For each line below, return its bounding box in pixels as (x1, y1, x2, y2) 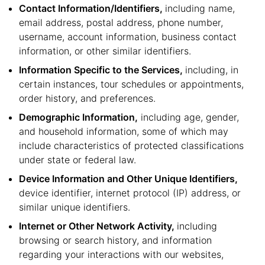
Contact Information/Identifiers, (19, 2, 165, 14)
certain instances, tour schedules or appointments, (19, 78, 244, 90)
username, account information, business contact (19, 31, 237, 43)
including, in (185, 64, 238, 76)
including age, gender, (138, 111, 239, 123)
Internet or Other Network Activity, (19, 220, 177, 232)
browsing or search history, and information (19, 234, 212, 246)
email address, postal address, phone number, (19, 17, 223, 28)
